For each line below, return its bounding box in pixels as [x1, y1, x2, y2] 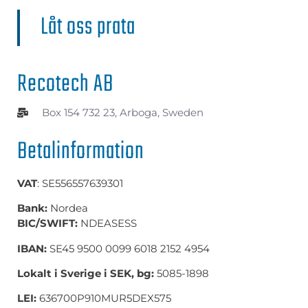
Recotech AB [17, 65, 113, 103]
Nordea [47, 201, 88, 215]
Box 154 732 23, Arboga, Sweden [41, 105, 203, 119]
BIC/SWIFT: [17, 217, 78, 230]
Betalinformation [17, 133, 144, 170]
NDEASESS [80, 217, 137, 230]
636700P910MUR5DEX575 [39, 291, 171, 305]
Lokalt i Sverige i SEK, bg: [17, 267, 154, 280]
